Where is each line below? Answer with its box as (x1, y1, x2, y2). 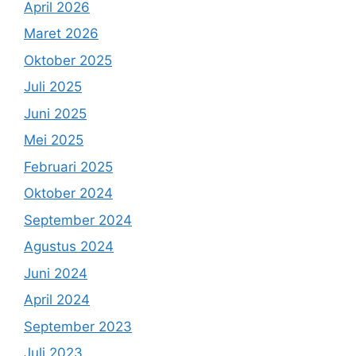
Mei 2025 (24, 132, 83, 148)
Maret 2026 (24, 25, 99, 41)
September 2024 (24, 211, 132, 228)
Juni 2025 (24, 105, 87, 122)
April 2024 (24, 292, 90, 308)
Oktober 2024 (24, 185, 113, 201)
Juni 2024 (24, 265, 87, 281)
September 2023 (24, 318, 132, 335)
